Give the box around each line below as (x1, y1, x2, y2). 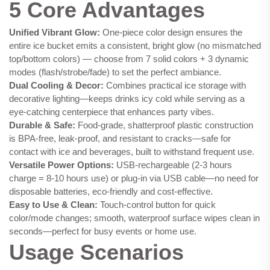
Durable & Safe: (9, 120, 75, 131)
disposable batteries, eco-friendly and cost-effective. (9, 186, 213, 197)
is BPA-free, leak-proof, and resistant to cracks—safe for (9, 133, 231, 144)
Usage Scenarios (9, 240, 184, 265)
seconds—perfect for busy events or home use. (9, 226, 196, 237)
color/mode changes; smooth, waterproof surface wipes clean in (9, 213, 260, 224)
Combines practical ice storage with (104, 80, 246, 91)
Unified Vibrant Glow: (9, 27, 100, 38)
